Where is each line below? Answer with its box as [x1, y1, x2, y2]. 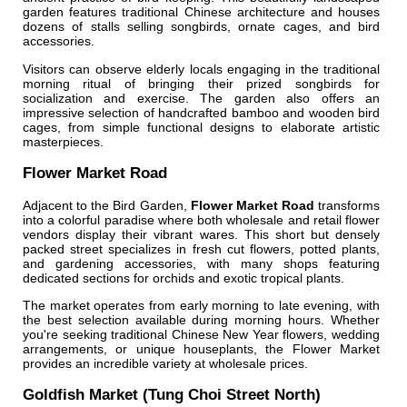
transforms [313, 197, 380, 213]
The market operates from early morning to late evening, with [23, 297, 380, 313]
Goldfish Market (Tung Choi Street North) [23, 385, 321, 403]
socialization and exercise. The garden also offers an [23, 90, 380, 105]
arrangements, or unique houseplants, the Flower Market [23, 341, 380, 356]
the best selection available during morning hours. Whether [23, 312, 380, 327]
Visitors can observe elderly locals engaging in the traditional [23, 61, 380, 76]
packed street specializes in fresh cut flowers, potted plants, [23, 241, 380, 256]
